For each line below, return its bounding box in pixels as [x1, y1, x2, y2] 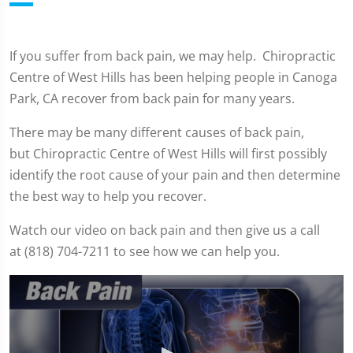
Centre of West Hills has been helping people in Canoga [9, 69, 337, 86]
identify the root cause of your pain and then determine [9, 166, 340, 184]
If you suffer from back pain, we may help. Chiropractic [9, 47, 336, 65]
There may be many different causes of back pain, [9, 124, 304, 141]
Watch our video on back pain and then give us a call [9, 221, 320, 239]
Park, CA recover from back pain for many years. [9, 90, 295, 107]
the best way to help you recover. [9, 188, 206, 205]
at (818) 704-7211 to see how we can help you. [9, 243, 280, 260]
